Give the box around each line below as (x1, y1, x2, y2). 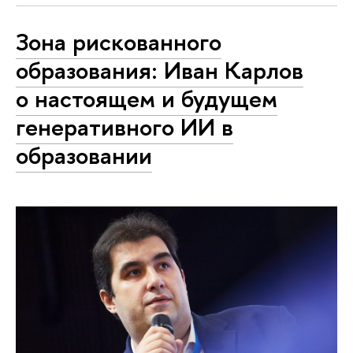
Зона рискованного (16, 25, 221, 59)
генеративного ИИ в (16, 110, 233, 144)
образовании (16, 139, 152, 173)
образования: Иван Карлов (16, 54, 303, 87)
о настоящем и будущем (16, 82, 277, 116)
